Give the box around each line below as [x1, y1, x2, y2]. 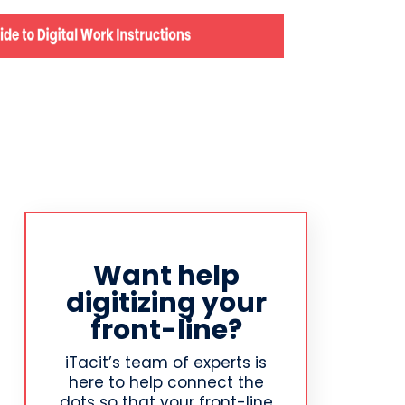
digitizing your [65, 283, 267, 322]
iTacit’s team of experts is [65, 351, 268, 373]
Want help [92, 256, 240, 295]
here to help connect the [68, 371, 264, 393]
